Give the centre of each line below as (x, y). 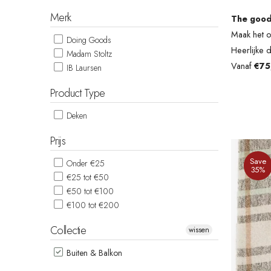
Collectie (68, 230)
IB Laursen (83, 67)
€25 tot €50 (87, 177)
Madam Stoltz (88, 54)
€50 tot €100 (89, 191)
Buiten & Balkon (93, 253)
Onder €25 (84, 163)
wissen (199, 230)
